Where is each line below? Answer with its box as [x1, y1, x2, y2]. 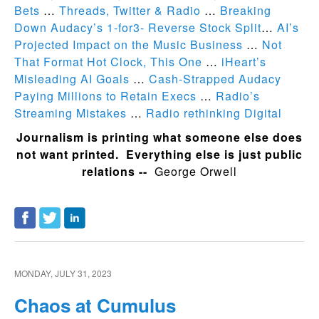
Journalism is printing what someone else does [16, 128, 303, 145]
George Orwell [155, 162, 237, 179]
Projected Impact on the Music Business [14, 36, 243, 53]
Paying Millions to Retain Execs [14, 87, 197, 104]
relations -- [82, 162, 155, 179]
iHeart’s [221, 53, 266, 70]
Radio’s [216, 87, 260, 104]
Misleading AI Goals [14, 70, 130, 87]
